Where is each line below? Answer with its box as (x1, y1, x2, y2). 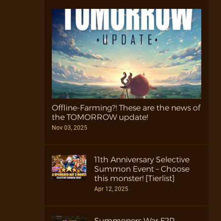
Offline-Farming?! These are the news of (52, 103, 200, 113)
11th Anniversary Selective (94, 155, 189, 165)
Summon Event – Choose (94, 164, 189, 174)
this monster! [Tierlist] (94, 174, 175, 184)
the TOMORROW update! (52, 112, 148, 122)
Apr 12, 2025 (94, 185, 128, 193)
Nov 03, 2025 (52, 124, 87, 132)
